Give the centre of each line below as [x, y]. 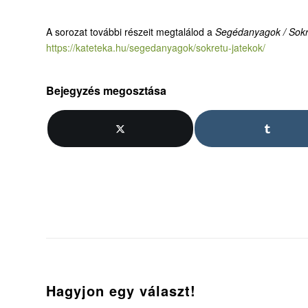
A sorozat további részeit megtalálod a [131, 32]
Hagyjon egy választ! [121, 291]
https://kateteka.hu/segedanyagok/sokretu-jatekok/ [156, 48]
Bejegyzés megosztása [106, 91]
